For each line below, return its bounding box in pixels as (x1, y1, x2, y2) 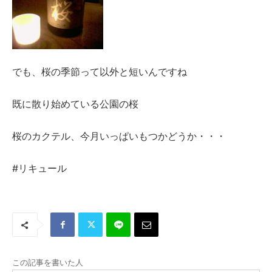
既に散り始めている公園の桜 (12, 98, 138, 110)
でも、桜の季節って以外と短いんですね (12, 66, 187, 78)
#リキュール (12, 162, 67, 175)
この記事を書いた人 (12, 257, 83, 268)
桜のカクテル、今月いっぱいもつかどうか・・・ (12, 130, 226, 143)
